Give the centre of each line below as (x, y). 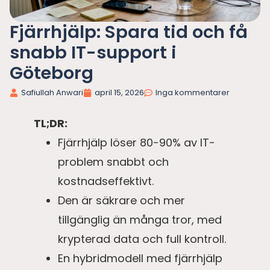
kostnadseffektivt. (106, 181)
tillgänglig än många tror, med (140, 220)
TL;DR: (51, 124)
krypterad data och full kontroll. (142, 239)
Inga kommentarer (193, 93)
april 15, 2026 (119, 93)
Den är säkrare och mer (121, 201)
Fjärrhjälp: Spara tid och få (129, 32)
